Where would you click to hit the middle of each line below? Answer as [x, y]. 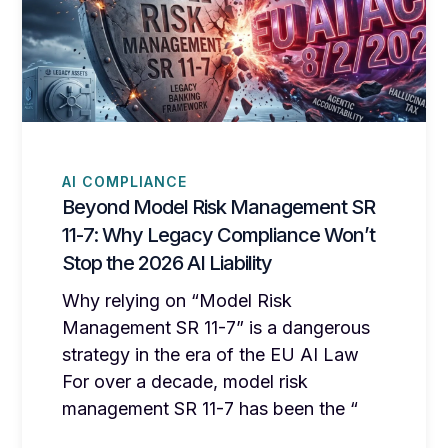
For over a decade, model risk [185, 382]
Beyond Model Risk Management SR [219, 207]
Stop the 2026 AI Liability [167, 263]
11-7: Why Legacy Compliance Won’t [219, 235]
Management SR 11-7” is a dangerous [216, 328]
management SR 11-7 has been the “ [210, 409]
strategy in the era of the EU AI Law [211, 355]
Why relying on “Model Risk [177, 301]
